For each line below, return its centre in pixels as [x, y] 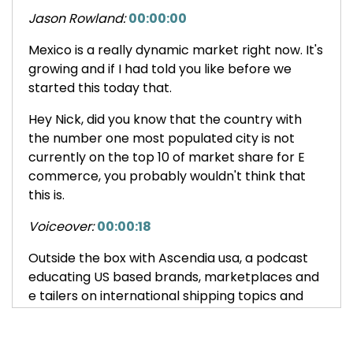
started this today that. [100, 87]
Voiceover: [61, 226]
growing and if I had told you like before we [160, 69]
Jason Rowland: [77, 18]
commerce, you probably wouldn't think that [167, 176]
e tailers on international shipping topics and [166, 295]
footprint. [58, 333]
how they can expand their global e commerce [175, 314]
